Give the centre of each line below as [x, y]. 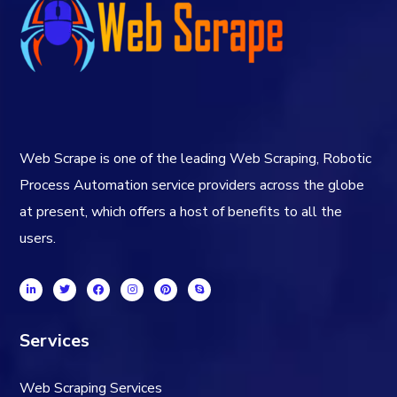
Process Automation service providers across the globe [192, 185]
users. [38, 238]
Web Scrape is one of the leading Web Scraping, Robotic [196, 158]
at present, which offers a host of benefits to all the [181, 211]
